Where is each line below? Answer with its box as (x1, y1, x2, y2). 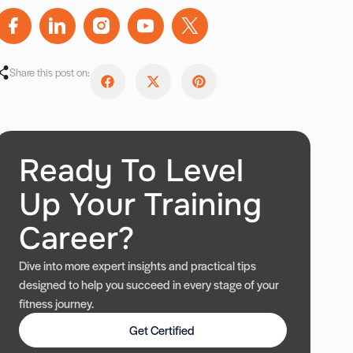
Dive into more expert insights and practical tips (19, 257, 257, 273)
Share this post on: (9, 65, 91, 80)
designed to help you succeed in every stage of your (19, 276, 280, 292)
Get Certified (129, 321, 195, 338)
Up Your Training (19, 185, 262, 225)
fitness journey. (19, 295, 95, 311)
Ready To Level (19, 151, 244, 191)
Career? (19, 219, 135, 258)
